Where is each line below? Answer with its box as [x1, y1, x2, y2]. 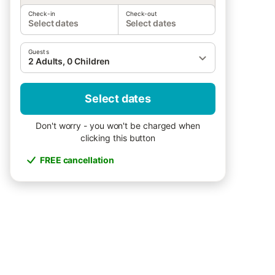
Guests [28, 48, 49, 55]
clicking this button [80, 133, 156, 143]
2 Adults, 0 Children [28, 56, 110, 66]
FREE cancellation [40, 155, 114, 165]
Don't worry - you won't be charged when [36, 120, 200, 131]
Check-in [28, 10, 55, 17]
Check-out [125, 10, 158, 17]
